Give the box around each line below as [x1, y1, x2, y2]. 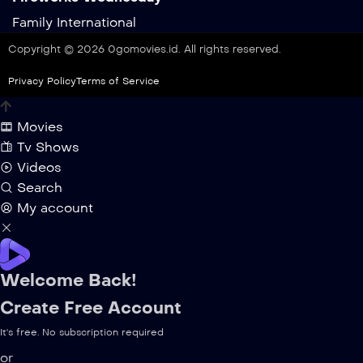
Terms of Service [76, 75, 160, 87]
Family [12, 14, 53, 30]
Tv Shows [17, 139, 79, 155]
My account [17, 199, 93, 216]
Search [17, 179, 62, 195]
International [57, 14, 136, 30]
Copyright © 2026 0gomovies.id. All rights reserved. [8, 42, 281, 56]
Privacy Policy [8, 75, 76, 87]
